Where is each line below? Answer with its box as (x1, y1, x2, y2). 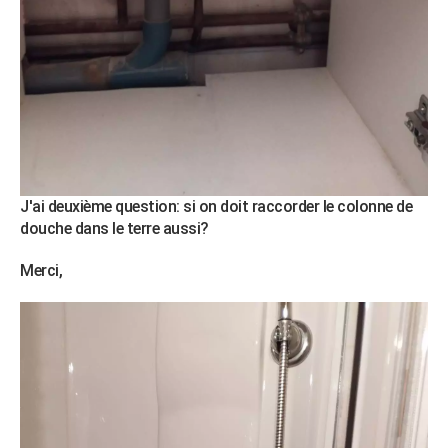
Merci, (20, 260, 66, 280)
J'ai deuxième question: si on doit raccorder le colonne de (20, 196, 412, 216)
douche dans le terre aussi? (20, 218, 212, 238)
